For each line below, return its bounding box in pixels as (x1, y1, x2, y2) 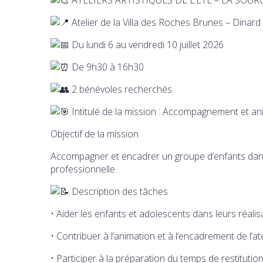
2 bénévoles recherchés (69, 82, 172, 96)
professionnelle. (50, 162, 117, 176)
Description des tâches (69, 184, 168, 198)
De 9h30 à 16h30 (69, 60, 144, 73)
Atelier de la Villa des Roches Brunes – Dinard (69, 15, 261, 29)
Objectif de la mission (50, 127, 139, 140)
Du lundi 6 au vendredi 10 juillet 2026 (69, 38, 224, 51)
